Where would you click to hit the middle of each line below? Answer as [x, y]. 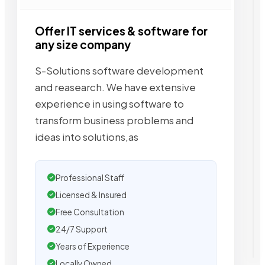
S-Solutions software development [119, 70]
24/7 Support [82, 229]
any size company [83, 45]
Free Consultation [90, 212]
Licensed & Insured [91, 195]
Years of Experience [93, 246]
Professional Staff [90, 177]
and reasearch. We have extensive [115, 87]
